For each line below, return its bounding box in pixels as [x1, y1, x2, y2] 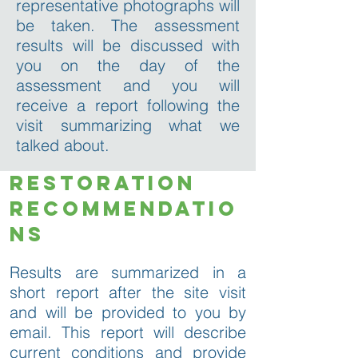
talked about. [16, 134, 114, 155]
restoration [10, 169, 196, 196]
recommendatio [10, 195, 238, 221]
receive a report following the [16, 94, 240, 115]
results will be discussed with [16, 34, 240, 55]
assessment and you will [16, 74, 240, 95]
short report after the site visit [10, 281, 246, 302]
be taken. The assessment [16, 14, 240, 35]
